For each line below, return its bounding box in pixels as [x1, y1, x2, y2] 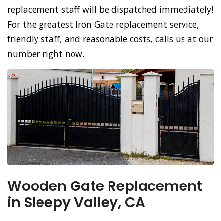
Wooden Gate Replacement [7, 177, 202, 196]
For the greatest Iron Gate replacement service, [7, 18, 199, 31]
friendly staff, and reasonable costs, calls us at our [7, 33, 213, 45]
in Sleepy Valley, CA [7, 193, 145, 213]
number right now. [7, 48, 84, 60]
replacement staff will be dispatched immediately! [7, 3, 213, 16]
